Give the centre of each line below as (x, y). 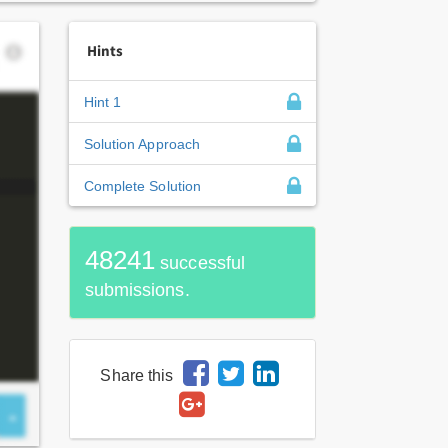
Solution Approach (142, 144)
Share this (137, 375)
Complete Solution (142, 186)
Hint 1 (102, 102)
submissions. (137, 290)
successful (200, 263)
